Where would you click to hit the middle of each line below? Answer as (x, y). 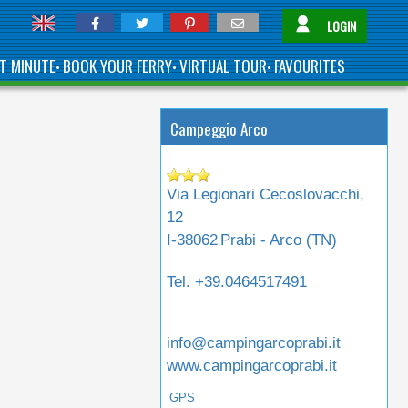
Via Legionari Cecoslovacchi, (266, 194)
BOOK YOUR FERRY (117, 66)
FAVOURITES (310, 66)
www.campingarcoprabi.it (252, 366)
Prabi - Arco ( (266, 240)
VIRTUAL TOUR (223, 66)
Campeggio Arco (219, 129)
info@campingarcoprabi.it (254, 343)
